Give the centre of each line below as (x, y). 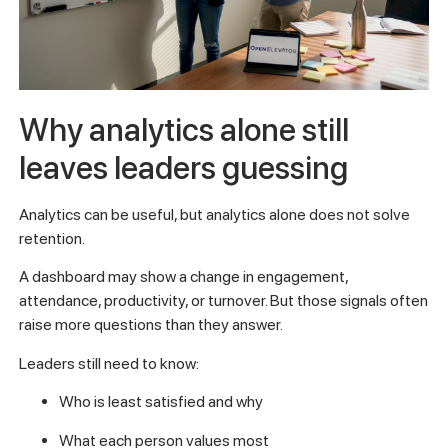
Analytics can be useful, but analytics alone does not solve (214, 214)
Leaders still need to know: (108, 363)
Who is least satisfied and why (160, 402)
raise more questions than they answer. (150, 325)
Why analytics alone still (183, 129)
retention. (51, 238)
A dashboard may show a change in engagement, (183, 277)
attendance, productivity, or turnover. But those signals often (223, 301)
